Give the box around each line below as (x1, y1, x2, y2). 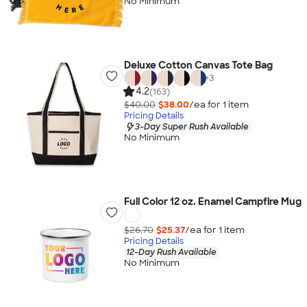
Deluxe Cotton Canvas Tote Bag (123, 59, 273, 71)
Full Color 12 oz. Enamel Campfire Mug (123, 195, 302, 208)
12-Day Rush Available (125, 246, 217, 258)
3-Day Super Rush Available (134, 121, 249, 132)
